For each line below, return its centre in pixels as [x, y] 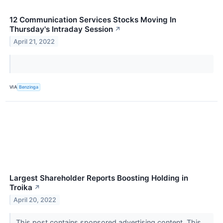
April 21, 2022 [34, 41]
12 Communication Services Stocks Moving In [93, 19]
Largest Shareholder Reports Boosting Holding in [99, 178]
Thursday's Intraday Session [61, 29]
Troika [21, 187]
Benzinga [29, 87]
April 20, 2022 [35, 200]
